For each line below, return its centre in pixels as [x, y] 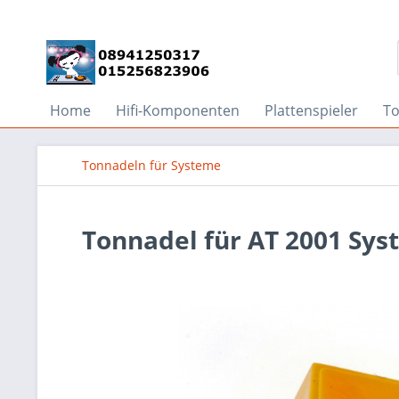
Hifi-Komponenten [178, 110]
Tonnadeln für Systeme [151, 165]
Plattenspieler [311, 110]
